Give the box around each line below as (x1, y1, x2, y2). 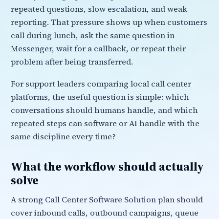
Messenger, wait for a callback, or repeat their (11, 43, 186, 54)
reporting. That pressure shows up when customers (11, 17, 207, 28)
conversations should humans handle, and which (11, 105, 198, 116)
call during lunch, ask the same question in (11, 30, 175, 41)
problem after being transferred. (11, 56, 133, 67)
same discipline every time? (11, 131, 116, 142)
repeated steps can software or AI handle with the (11, 118, 199, 129)
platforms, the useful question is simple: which (11, 91, 189, 103)
